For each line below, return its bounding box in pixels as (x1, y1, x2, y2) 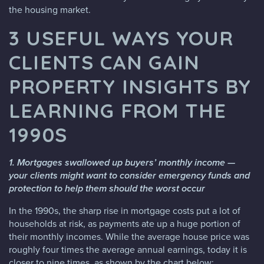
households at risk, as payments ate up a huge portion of (9, 216, 240, 230)
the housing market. (9, 2, 93, 16)
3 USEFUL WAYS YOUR (9, 25, 234, 50)
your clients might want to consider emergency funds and (9, 168, 250, 182)
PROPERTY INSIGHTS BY (9, 73, 252, 98)
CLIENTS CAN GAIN (9, 49, 200, 74)
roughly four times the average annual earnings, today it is (9, 242, 247, 256)
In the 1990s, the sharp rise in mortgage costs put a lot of (9, 203, 240, 217)
